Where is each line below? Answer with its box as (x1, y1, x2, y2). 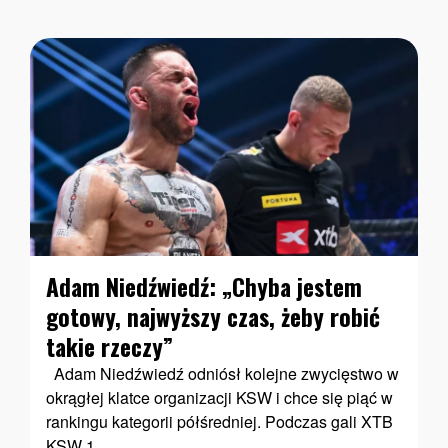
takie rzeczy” (46, 329, 173, 365)
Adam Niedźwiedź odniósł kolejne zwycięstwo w (46, 362, 399, 386)
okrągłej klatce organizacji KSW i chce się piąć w (46, 386, 393, 410)
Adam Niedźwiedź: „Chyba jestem (46, 269, 362, 305)
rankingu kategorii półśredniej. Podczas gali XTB (46, 410, 393, 434)
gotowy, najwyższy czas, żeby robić (46, 299, 380, 335)
